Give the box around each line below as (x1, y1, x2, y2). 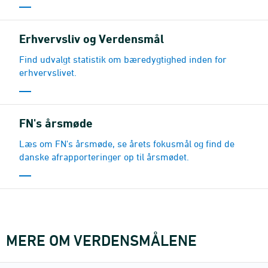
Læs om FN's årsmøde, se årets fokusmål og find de (19, 138, 234, 149)
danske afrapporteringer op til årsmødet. (19, 151, 189, 162)
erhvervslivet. (19, 66, 77, 78)
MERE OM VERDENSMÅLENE (6, 231, 197, 249)
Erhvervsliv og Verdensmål (19, 31, 164, 46)
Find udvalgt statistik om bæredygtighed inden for (19, 53, 227, 65)
